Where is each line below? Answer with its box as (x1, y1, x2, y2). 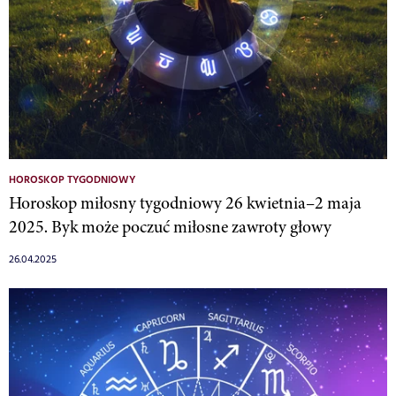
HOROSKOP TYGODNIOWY (9, 172, 135, 189)
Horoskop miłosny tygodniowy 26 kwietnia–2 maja (9, 191, 362, 216)
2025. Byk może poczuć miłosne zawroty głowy (9, 215, 331, 240)
